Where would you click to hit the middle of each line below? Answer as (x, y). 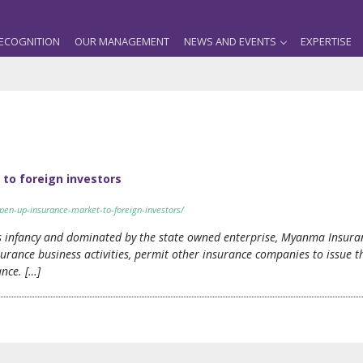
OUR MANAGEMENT (122, 41)
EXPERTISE (326, 41)
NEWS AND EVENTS (230, 41)
